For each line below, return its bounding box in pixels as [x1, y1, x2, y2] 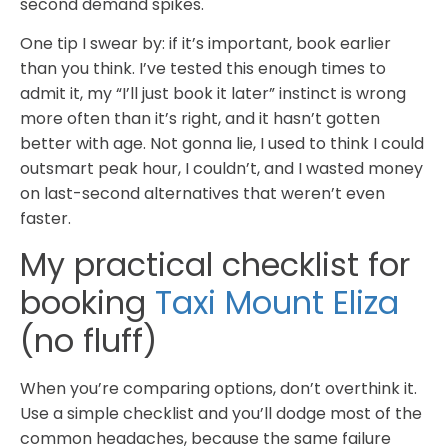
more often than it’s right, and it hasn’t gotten [20, 107, 380, 131]
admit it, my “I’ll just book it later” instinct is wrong [20, 82, 406, 106]
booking [20, 279, 155, 325]
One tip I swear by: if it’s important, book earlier [20, 32, 391, 56]
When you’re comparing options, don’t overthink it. [20, 376, 417, 400]
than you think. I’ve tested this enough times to [20, 57, 386, 81]
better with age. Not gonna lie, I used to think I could [20, 132, 424, 156]
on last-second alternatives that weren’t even [20, 182, 385, 206]
